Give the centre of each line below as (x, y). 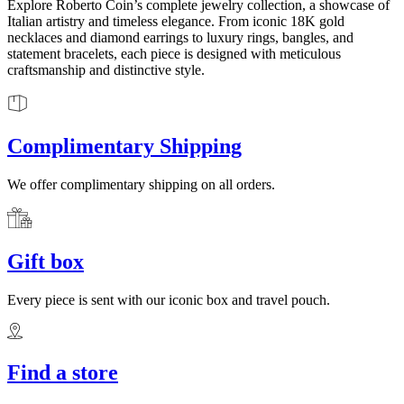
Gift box (46, 262)
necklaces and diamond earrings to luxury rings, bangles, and (180, 37)
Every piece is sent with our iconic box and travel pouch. (169, 300)
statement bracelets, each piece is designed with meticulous (174, 53)
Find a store (63, 373)
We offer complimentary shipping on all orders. (141, 185)
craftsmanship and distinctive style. (106, 69)
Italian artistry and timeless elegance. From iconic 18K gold (176, 21)
